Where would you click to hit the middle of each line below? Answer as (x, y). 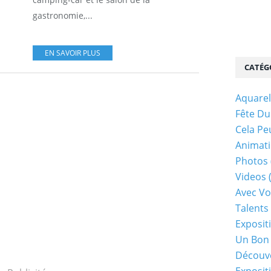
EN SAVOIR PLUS (73, 53)
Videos (251, 177)
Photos (252, 161)
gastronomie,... (63, 15)
